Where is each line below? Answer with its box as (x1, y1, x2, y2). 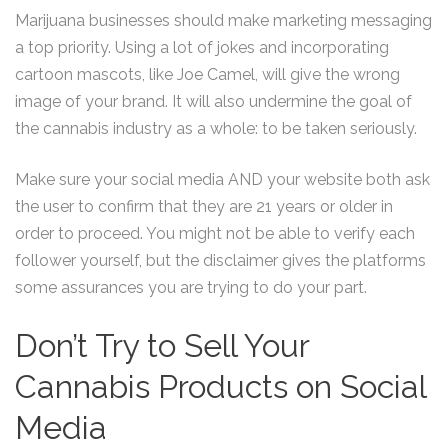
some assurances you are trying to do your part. (15, 278, 367, 297)
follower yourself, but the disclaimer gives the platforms (15, 251, 426, 270)
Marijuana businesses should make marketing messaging (15, 11, 432, 30)
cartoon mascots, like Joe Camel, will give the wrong (15, 65, 400, 84)
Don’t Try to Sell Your (15, 327, 309, 364)
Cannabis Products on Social (15, 368, 426, 405)
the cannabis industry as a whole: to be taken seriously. (15, 119, 417, 138)
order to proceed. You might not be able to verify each (15, 224, 415, 243)
